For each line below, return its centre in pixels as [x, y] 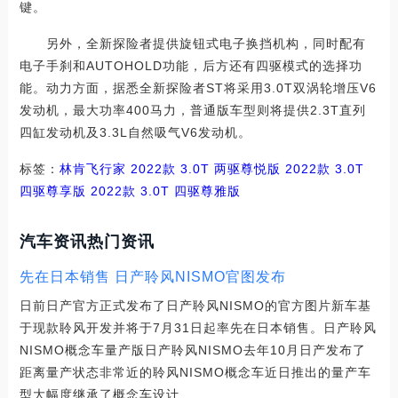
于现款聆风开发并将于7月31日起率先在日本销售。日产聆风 [198, 328]
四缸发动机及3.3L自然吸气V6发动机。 [135, 132]
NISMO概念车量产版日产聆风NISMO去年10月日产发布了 [192, 350]
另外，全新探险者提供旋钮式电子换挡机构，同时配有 [192, 44]
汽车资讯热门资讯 [87, 242]
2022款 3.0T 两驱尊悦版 [203, 169]
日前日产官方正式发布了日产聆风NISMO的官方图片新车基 [195, 306]
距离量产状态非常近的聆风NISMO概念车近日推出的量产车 [195, 372]
